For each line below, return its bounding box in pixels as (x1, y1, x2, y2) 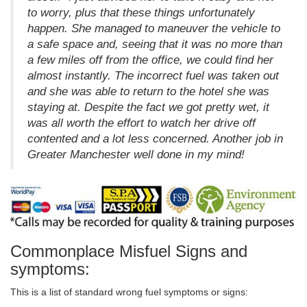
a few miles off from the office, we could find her (27, 53, 273, 67)
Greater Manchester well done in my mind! (27, 148, 245, 162)
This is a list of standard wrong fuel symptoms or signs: (10, 286, 248, 298)
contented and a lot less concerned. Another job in (27, 132, 283, 146)
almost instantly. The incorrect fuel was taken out (27, 69, 279, 83)
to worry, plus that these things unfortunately (27, 6, 255, 20)
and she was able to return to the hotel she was (27, 85, 269, 99)
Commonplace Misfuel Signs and (10, 242, 247, 261)
